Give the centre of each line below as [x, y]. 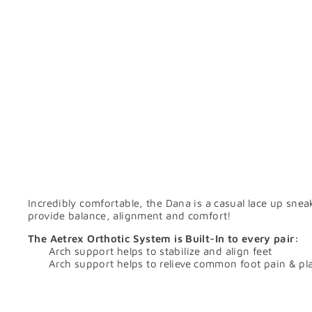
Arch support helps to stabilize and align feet [161, 251]
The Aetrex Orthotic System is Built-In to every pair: [163, 239]
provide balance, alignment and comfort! [130, 216]
